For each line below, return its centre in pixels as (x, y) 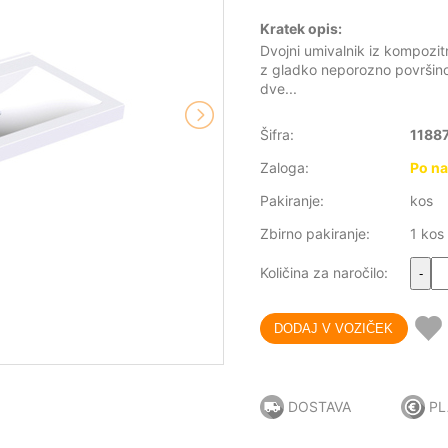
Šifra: (277, 135)
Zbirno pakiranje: (315, 234)
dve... (278, 88)
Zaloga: (284, 168)
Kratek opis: (301, 29)
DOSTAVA (319, 407)
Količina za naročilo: (324, 273)
